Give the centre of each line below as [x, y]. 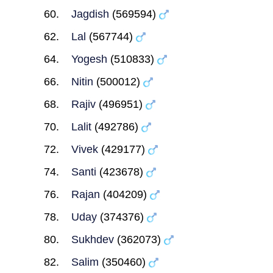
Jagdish [90, 14]
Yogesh [89, 59]
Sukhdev [92, 239]
